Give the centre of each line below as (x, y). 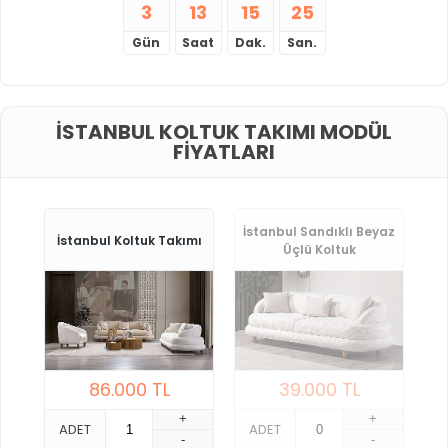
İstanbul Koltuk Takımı (129, 240)
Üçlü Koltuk (319, 249)
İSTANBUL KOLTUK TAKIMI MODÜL (224, 131)
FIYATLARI (224, 151)
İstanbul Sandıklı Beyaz (319, 231)
